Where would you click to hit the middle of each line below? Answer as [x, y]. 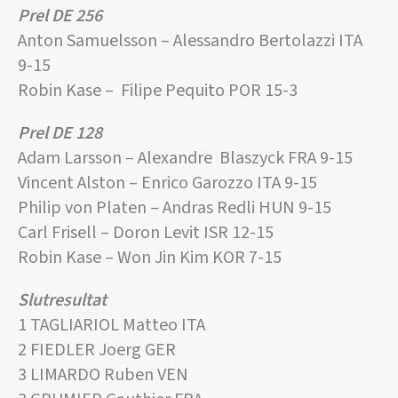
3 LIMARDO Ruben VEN [103, 375]
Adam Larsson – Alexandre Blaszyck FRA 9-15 [185, 159]
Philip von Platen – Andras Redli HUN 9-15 [175, 208]
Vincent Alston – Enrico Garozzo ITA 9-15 [167, 183]
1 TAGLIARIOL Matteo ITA [111, 326]
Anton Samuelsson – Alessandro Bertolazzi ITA [190, 41]
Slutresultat [62, 301]
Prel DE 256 [60, 16]
